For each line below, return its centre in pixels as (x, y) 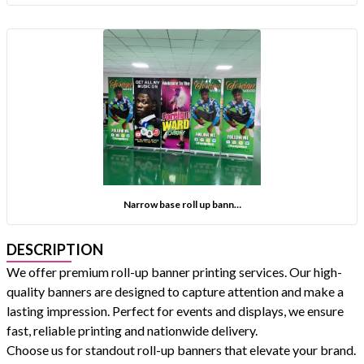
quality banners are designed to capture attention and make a (175, 291)
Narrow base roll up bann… (182, 204)
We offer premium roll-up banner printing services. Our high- (174, 272)
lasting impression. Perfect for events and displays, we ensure (175, 311)
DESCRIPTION (55, 249)
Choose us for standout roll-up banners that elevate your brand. (181, 350)
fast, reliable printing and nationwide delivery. (132, 330)
